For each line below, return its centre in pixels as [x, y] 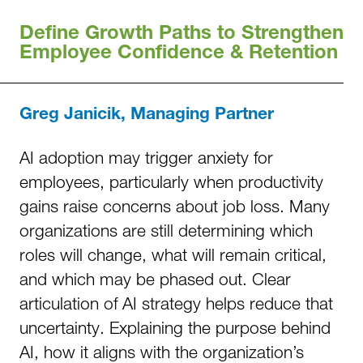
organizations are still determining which [166, 230]
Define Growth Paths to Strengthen [181, 35]
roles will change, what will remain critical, [173, 254]
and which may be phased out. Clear [155, 279]
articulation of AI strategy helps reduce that [176, 303]
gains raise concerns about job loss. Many [175, 206]
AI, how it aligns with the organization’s [162, 352]
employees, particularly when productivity [171, 181]
